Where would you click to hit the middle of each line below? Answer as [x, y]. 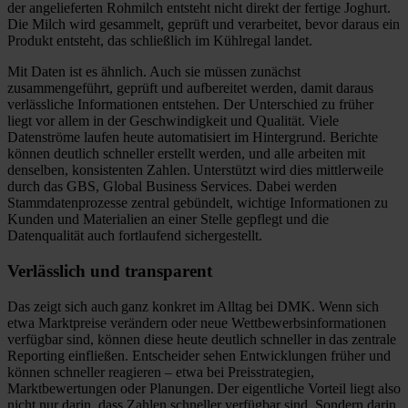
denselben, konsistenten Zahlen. [100, 170]
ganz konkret [158, 306]
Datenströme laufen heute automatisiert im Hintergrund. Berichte [193, 138]
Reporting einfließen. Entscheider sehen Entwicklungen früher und [199, 355]
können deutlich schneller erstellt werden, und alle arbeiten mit [186, 154]
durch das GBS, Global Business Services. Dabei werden [172, 187]
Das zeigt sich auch [64, 306]
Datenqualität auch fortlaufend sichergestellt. [135, 236]
